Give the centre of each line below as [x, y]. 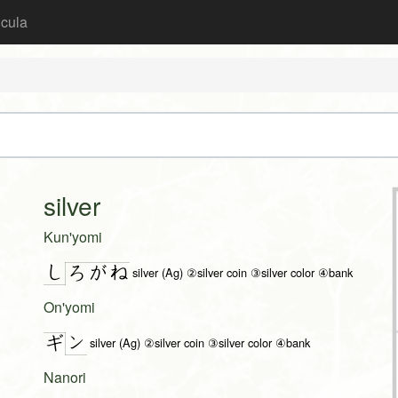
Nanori [65, 378]
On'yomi [69, 307]
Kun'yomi [73, 237]
